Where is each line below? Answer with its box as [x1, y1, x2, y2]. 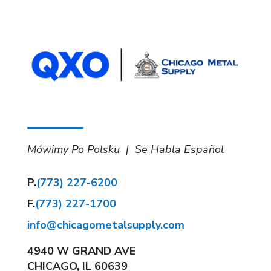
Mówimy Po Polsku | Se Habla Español [27, 142, 224, 157]
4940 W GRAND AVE [27, 244, 135, 259]
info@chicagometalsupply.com [27, 218, 184, 233]
